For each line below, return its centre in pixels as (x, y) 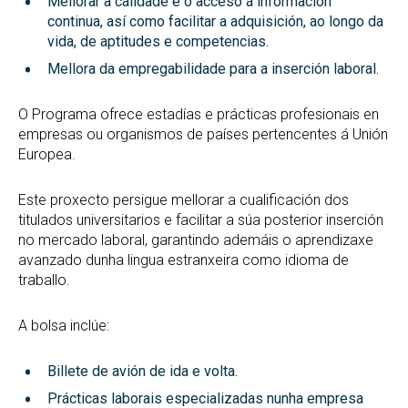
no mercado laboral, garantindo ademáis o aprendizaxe (196, 240)
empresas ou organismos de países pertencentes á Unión (203, 134)
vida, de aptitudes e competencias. (158, 41)
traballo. (44, 280)
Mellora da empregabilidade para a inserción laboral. (213, 69)
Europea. (47, 154)
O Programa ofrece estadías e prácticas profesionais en (199, 114)
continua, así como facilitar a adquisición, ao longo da (215, 21)
